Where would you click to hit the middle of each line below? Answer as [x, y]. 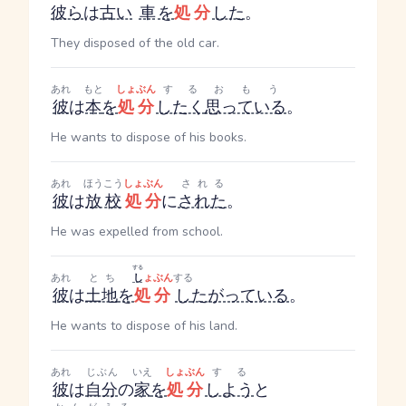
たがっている [240, 295]
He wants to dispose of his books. [149, 137]
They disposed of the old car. [135, 43]
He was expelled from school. [137, 232]
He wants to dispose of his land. [144, 326]
